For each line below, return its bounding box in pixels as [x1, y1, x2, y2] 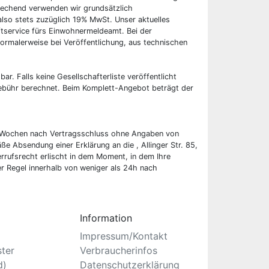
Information [80, 212, 132, 225]
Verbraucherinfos [80, 244, 157, 257]
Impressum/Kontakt [80, 230, 168, 243]
